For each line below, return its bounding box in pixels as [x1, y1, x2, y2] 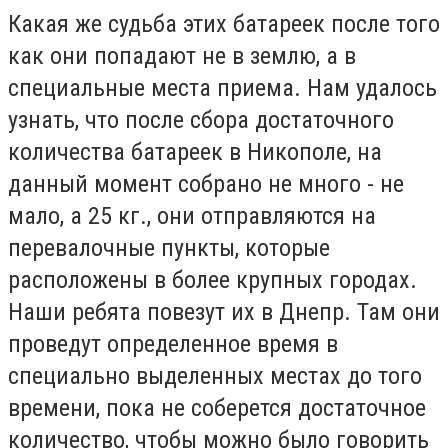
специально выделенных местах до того [8, 361, 422, 390]
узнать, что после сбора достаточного [8, 105, 394, 134]
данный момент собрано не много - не [8, 169, 404, 198]
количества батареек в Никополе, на [8, 137, 382, 166]
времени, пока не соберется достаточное [8, 393, 426, 422]
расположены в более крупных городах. [8, 265, 417, 294]
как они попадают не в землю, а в [8, 41, 356, 70]
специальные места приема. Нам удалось [8, 73, 437, 102]
